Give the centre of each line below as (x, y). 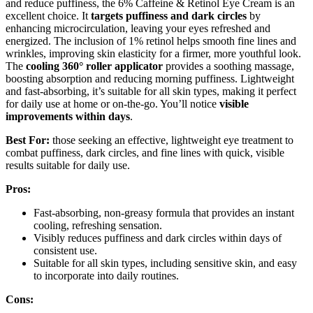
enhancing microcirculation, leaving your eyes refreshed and (138, 28)
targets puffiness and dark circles (169, 15)
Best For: (28, 140)
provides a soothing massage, (228, 66)
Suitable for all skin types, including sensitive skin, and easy (165, 263)
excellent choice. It (48, 15)
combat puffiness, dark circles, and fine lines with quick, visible (145, 152)
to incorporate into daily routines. (106, 275)
